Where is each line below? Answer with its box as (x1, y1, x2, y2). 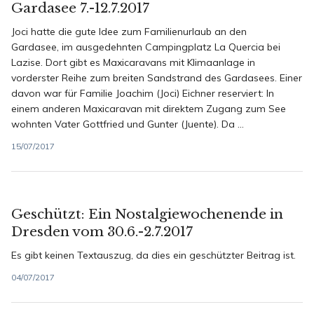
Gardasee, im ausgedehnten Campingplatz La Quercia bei (11, 41, 280, 53)
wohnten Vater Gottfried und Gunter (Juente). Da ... (11, 118, 244, 130)
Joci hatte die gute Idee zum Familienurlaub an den (11, 25, 247, 38)
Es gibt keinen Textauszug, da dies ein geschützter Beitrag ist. (11, 249, 296, 261)
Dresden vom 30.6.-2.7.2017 (11, 224, 193, 240)
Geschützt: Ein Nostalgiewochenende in (11, 206, 283, 222)
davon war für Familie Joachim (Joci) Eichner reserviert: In (11, 87, 274, 100)
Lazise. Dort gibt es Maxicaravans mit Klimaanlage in (11, 56, 255, 69)
